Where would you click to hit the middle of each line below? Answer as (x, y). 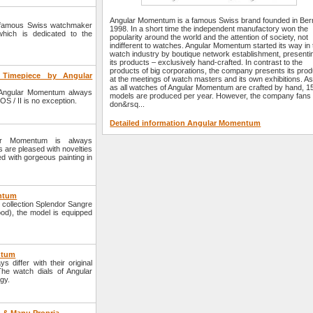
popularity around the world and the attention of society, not (209, 37)
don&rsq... (128, 104)
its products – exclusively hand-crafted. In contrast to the (206, 63)
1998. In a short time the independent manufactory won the (209, 29)
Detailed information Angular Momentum (185, 123)
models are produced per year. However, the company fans (211, 96)
